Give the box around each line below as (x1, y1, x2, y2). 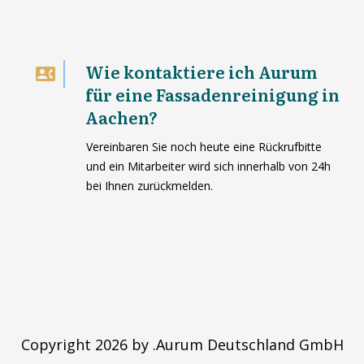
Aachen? (84, 105, 158, 130)
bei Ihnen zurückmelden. (85, 178, 213, 194)
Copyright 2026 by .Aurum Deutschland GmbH (20, 335, 344, 355)
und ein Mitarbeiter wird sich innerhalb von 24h (85, 158, 331, 175)
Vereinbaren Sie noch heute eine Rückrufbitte (85, 139, 322, 155)
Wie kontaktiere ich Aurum (84, 59, 317, 84)
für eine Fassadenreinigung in (84, 82, 340, 107)
